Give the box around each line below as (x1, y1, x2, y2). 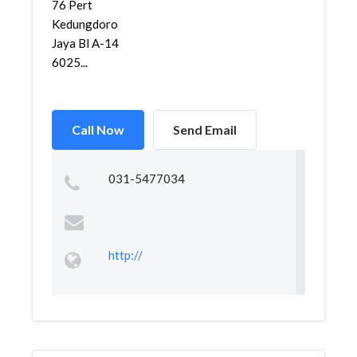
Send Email (173, 122, 237, 137)
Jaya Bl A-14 (52, 36, 119, 50)
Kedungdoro (52, 17, 118, 31)
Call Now (72, 122, 124, 137)
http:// (108, 248, 143, 262)
